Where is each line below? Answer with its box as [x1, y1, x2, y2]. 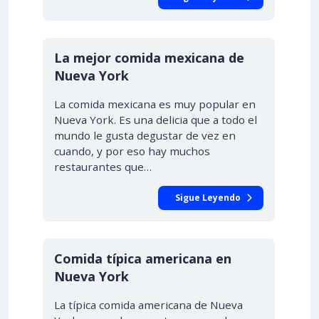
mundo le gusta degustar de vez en [54, 128, 236, 142]
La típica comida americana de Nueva [54, 298, 243, 312]
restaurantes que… [54, 159, 152, 174]
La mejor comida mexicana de [54, 49, 244, 66]
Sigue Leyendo [175, 192, 241, 204]
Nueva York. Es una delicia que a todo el [54, 113, 257, 127]
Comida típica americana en [54, 250, 231, 267]
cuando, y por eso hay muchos [54, 144, 210, 158]
